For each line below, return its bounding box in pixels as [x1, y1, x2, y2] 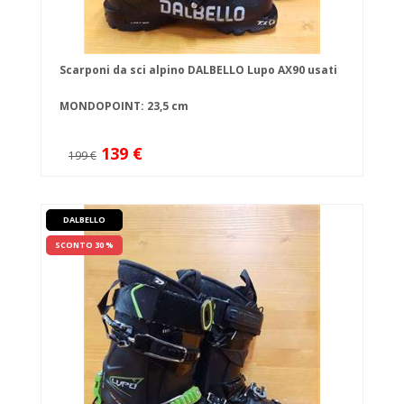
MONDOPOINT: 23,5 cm [60, 98, 188, 115]
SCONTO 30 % [55, 239, 114, 252]
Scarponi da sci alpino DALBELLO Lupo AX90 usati [60, 62, 337, 78]
